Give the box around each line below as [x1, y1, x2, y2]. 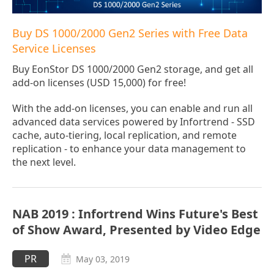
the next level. [12, 155, 76, 169]
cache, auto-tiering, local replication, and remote [12, 128, 237, 143]
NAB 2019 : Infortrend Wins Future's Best [12, 206, 258, 223]
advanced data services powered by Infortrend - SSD [12, 115, 255, 129]
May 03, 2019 [76, 253, 130, 265]
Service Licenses [12, 41, 96, 56]
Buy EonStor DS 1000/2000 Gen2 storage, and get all [12, 62, 253, 76]
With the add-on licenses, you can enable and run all [12, 102, 253, 116]
